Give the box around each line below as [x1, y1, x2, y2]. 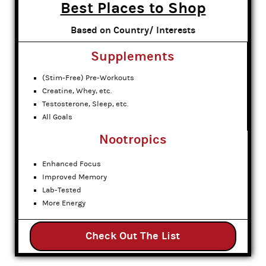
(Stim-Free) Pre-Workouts [42, 74, 134, 83]
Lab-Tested [42, 185, 81, 194]
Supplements [91, 49, 175, 65]
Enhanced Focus [42, 159, 101, 168]
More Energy [42, 198, 85, 207]
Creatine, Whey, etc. [42, 87, 112, 96]
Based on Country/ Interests [71, 24, 195, 36]
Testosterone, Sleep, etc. [42, 100, 128, 109]
